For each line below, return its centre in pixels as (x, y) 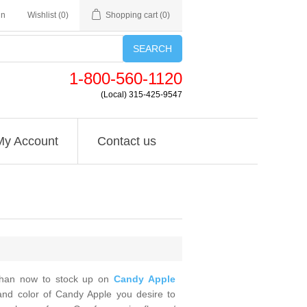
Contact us (126, 141)
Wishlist (42, 15)
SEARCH (152, 49)
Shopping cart (132, 15)
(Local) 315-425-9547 (142, 95)
